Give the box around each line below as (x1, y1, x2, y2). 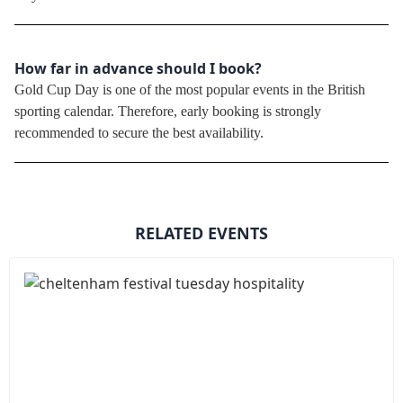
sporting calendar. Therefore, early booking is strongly (14, 103, 321, 120)
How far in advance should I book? (14, 58, 262, 79)
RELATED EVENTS (135, 222, 268, 245)
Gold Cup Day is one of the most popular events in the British (14, 82, 365, 98)
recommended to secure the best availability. (14, 125, 264, 141)
